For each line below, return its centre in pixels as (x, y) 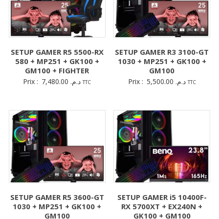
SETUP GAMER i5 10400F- (162, 197)
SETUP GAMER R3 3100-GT (162, 52)
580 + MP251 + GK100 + (57, 61)
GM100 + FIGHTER (57, 71)
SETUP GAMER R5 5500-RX (57, 52)
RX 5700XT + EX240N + (162, 206)
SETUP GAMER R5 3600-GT (57, 197)
